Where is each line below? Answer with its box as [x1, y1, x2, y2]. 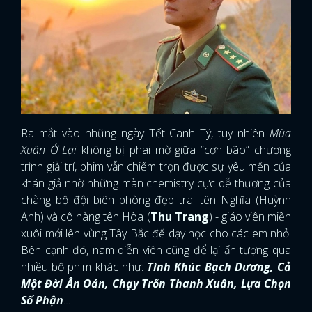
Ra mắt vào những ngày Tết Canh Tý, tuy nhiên [21, 125, 265, 141]
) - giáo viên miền [208, 209, 292, 225]
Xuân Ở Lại [21, 142, 81, 158]
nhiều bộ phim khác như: [21, 259, 148, 275]
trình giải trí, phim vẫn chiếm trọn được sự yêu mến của [21, 159, 291, 175]
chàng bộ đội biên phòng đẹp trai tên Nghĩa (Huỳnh [21, 192, 291, 208]
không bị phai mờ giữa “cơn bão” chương [81, 142, 292, 158]
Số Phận [21, 292, 63, 309]
